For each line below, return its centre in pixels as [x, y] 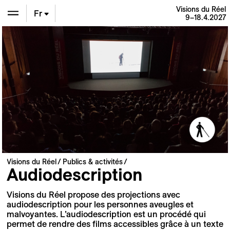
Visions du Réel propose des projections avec [93, 195]
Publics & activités [92, 161]
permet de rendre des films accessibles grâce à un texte [115, 224]
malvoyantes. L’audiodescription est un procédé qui [106, 214]
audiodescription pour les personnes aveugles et [100, 205]
